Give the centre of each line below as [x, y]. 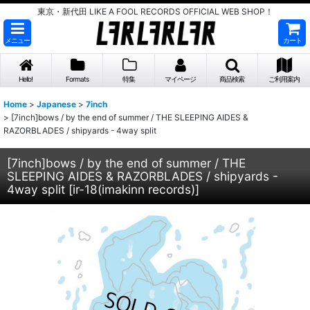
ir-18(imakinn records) [134, 189]
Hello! [26, 79]
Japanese [56, 104]
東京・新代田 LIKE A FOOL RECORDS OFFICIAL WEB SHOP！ [155, 11]
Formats [77, 79]
